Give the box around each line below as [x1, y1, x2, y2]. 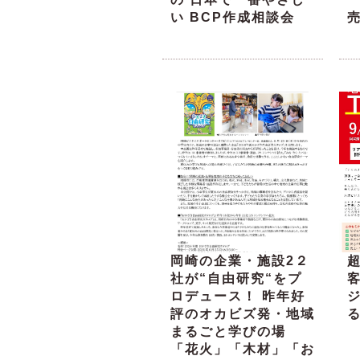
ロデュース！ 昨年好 [170, 289, 305, 304]
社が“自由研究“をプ [170, 272, 302, 286]
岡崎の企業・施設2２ [170, 254, 309, 268]
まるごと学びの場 [170, 325, 286, 339]
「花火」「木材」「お [170, 342, 315, 357]
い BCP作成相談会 [170, 10, 295, 25]
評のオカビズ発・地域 [170, 307, 315, 321]
